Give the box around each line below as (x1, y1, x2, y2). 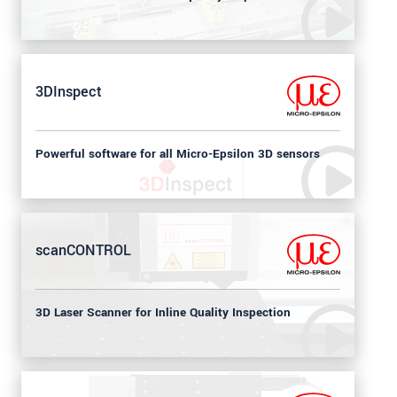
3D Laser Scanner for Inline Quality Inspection (35, 303, 291, 322)
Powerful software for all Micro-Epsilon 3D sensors (35, 144, 320, 163)
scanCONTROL (35, 240, 131, 261)
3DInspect (35, 82, 102, 103)
